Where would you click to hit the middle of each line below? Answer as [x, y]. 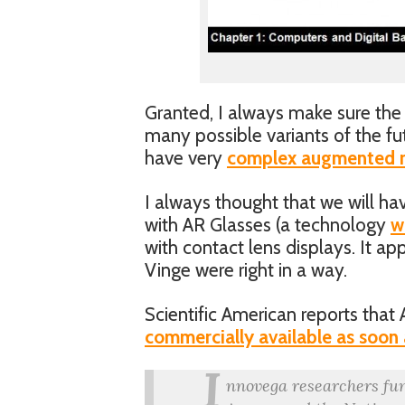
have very [186, 158]
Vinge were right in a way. [246, 270]
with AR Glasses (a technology [268, 225]
